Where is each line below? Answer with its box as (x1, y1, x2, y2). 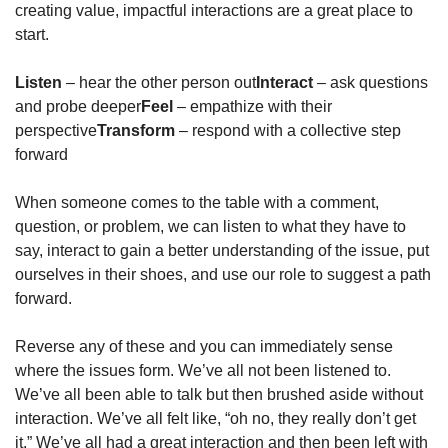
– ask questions (313, 74, 428, 91)
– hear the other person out (62, 74, 256, 91)
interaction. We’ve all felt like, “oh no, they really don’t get (15, 410, 416, 427)
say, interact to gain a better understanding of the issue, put (15, 242, 429, 259)
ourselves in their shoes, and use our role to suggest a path (15, 266, 431, 283)
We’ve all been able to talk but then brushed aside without (15, 386, 423, 403)
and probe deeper (15, 98, 141, 115)
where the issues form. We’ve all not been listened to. (15, 362, 391, 379)
